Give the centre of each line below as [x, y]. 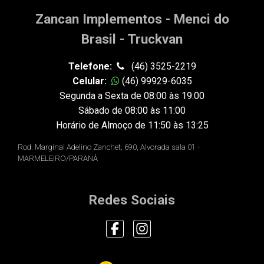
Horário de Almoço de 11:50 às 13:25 [132, 125]
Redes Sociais [132, 200]
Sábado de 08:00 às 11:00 [132, 110]
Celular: [89, 81]
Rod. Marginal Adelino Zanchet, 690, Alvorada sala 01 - [109, 147]
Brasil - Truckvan [132, 39]
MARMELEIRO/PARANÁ [58, 158]
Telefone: [90, 66]
